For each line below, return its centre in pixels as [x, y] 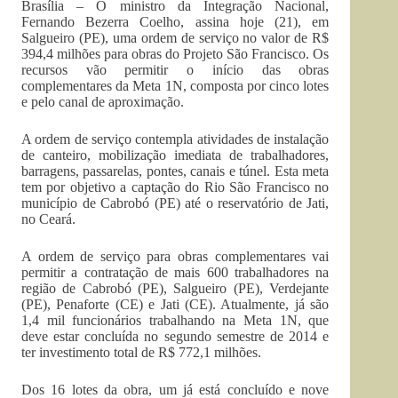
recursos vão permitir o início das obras [175, 70]
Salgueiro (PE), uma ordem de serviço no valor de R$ [175, 38]
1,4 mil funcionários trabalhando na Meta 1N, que [175, 320]
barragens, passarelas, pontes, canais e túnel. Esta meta [175, 171]
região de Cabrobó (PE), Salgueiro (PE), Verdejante [175, 288]
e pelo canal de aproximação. [103, 102]
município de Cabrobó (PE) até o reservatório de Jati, [175, 203]
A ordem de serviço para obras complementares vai [175, 256]
